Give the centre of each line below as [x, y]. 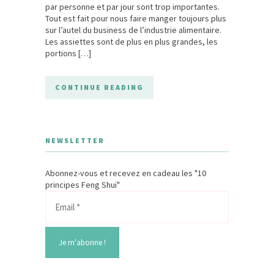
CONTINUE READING [99, 87]
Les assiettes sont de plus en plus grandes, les [131, 41]
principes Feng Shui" [83, 184]
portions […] [68, 53]
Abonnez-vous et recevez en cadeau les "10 [126, 173]
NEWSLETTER [75, 140]
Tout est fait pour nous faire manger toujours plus [136, 18]
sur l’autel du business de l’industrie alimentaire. [133, 30]
